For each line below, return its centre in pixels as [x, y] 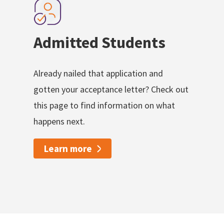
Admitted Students [100, 43]
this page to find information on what [104, 105]
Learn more [68, 149]
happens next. [59, 121]
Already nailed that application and [98, 73]
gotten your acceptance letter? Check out [111, 89]
